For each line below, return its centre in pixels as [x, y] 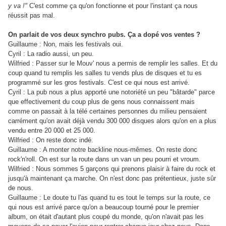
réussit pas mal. [32, 16]
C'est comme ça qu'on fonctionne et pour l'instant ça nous [112, 6]
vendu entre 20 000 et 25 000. [52, 131]
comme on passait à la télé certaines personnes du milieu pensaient [107, 111]
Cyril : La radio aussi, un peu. [51, 54]
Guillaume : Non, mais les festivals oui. [66, 44]
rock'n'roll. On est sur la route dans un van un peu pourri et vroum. [104, 159]
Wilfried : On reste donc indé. [51, 140]
